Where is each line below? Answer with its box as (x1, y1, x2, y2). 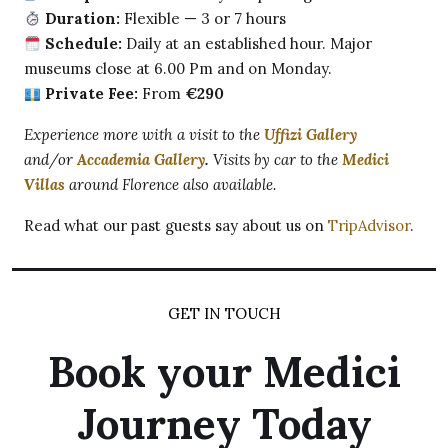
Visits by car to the (209, 150, 342, 170)
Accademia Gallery (77, 150, 205, 170)
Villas (24, 175, 65, 195)
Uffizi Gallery (264, 125, 357, 145)
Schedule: (41, 34, 123, 54)
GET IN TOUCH (167, 304, 281, 324)
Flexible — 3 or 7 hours (120, 9, 287, 29)
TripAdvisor (328, 216, 410, 236)
